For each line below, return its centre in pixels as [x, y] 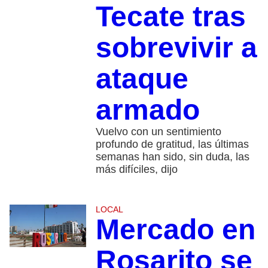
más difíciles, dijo [136, 169]
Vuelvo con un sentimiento [158, 131]
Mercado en [175, 229]
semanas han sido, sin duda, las [172, 156]
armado [147, 109]
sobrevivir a [176, 47]
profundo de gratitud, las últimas [172, 144]
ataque [142, 78]
